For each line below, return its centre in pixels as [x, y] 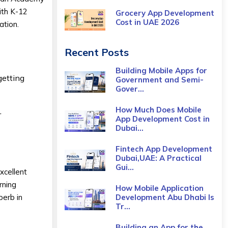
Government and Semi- [159, 80]
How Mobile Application [159, 188]
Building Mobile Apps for [161, 70]
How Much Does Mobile [158, 110]
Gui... [124, 167]
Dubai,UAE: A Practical [158, 158]
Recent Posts [96, 52]
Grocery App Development [165, 13]
